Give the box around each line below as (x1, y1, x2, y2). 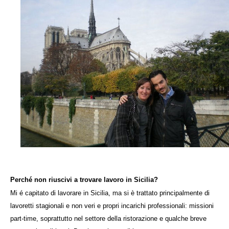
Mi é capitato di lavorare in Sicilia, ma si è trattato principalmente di (10, 189, 210, 197)
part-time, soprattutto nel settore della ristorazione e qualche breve (10, 215, 207, 223)
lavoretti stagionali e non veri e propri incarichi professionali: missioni (10, 202, 214, 210)
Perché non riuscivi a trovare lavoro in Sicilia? (10, 176, 158, 184)
